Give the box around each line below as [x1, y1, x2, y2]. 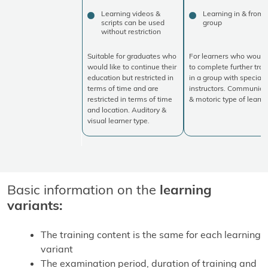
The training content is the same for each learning [41, 228, 261, 240]
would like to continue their [87, 62, 176, 71]
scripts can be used [101, 17, 165, 27]
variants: [7, 196, 62, 213]
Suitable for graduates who [87, 51, 176, 60]
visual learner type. [87, 115, 150, 125]
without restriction [101, 26, 161, 36]
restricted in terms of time [87, 94, 172, 103]
